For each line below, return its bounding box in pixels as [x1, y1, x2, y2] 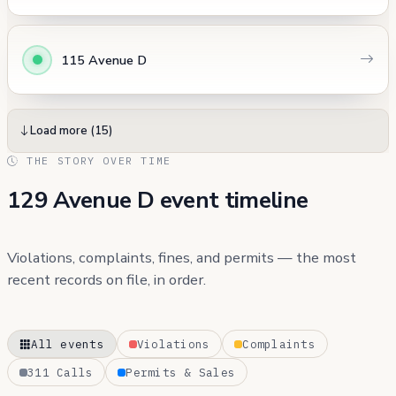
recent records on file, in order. [7, 269, 206, 290]
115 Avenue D [61, 50, 147, 69]
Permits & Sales [126, 365, 235, 380]
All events [31, 337, 104, 352]
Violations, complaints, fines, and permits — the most [7, 247, 356, 268]
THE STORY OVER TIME [19, 154, 171, 168]
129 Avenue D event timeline [7, 184, 308, 216]
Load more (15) [30, 123, 112, 140]
